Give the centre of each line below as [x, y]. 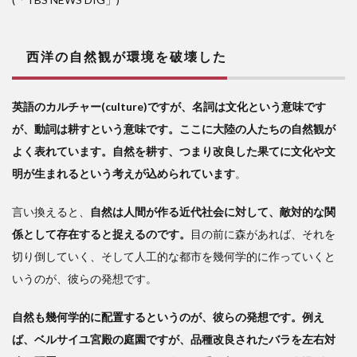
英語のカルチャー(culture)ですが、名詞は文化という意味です [169, 107]
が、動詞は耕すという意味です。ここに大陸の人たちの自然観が [174, 129]
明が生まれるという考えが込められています [124, 174]
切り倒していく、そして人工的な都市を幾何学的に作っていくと [174, 257]
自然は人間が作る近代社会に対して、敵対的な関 [213, 212]
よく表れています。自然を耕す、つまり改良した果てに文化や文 [174, 151]
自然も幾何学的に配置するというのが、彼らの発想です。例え [168, 317]
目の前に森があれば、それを [263, 234]
